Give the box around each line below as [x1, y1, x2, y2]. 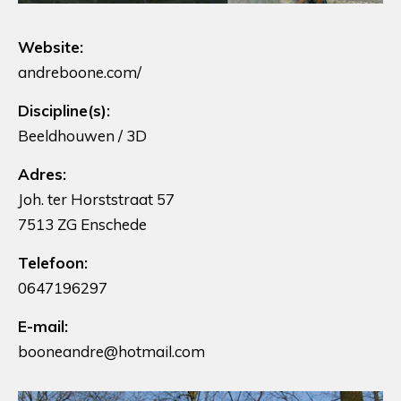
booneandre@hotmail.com [18, 341, 205, 361]
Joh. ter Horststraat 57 [18, 189, 175, 209]
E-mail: [18, 316, 68, 336]
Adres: [18, 164, 66, 183]
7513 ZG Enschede [18, 214, 147, 234]
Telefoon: [18, 252, 88, 272]
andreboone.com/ [18, 62, 141, 81]
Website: [18, 37, 83, 56]
